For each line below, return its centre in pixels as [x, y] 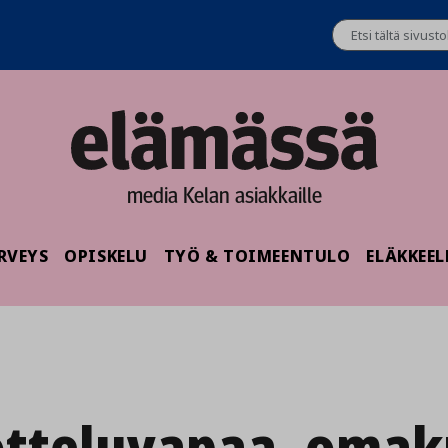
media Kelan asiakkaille [224, 194]
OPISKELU [106, 256]
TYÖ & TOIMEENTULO [257, 256]
